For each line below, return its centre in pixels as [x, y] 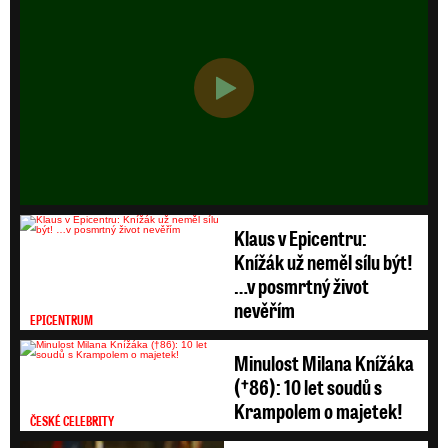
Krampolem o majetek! [318, 410]
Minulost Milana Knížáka [324, 362]
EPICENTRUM [61, 319]
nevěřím [264, 309]
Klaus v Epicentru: [300, 237]
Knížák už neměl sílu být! [323, 261]
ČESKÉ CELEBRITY [72, 420]
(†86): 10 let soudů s [308, 386]
